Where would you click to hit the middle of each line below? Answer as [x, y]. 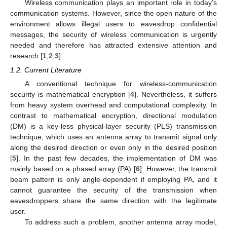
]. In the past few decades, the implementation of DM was [117, 158]
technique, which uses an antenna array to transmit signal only [113, 137]
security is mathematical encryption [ [70, 94]
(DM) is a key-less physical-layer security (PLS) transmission [113, 126]
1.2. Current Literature [46, 70]
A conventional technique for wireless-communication [121, 84]
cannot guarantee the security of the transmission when [113, 190]
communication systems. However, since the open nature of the [113, 13]
